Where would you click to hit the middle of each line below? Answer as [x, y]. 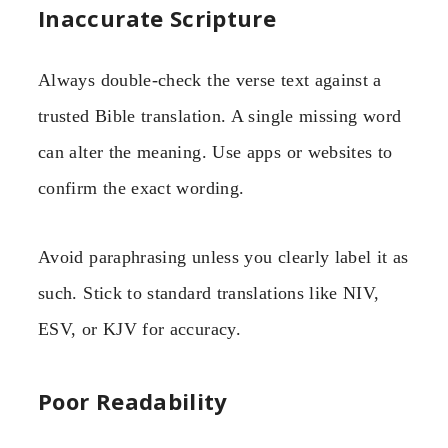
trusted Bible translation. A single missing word [220, 116]
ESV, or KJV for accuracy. [139, 328]
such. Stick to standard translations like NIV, [209, 292]
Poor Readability [133, 401]
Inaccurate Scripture [157, 18]
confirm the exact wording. [141, 188]
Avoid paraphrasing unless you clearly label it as [223, 256]
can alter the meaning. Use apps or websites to [215, 152]
